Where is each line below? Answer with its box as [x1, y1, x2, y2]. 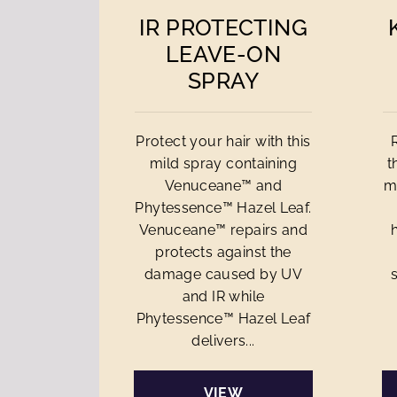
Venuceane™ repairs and [138, 222, 308, 238]
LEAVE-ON [165, 41, 282, 67]
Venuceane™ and [164, 177, 283, 194]
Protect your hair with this [136, 133, 311, 150]
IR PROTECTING [139, 14, 307, 41]
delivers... [191, 332, 255, 349]
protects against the [155, 244, 292, 261]
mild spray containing [150, 155, 297, 172]
